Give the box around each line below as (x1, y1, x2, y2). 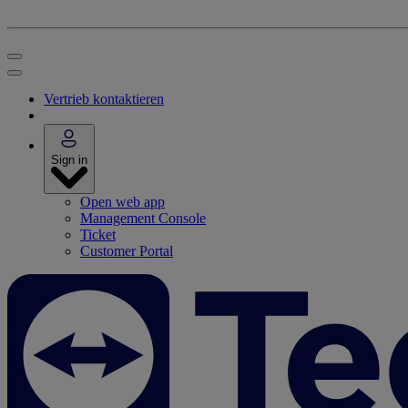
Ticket (80, 227, 116, 242)
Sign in (51, 153, 87, 167)
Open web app (80, 194, 165, 209)
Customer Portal (80, 243, 173, 259)
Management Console (80, 210, 206, 226)
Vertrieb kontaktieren (44, 91, 164, 107)
